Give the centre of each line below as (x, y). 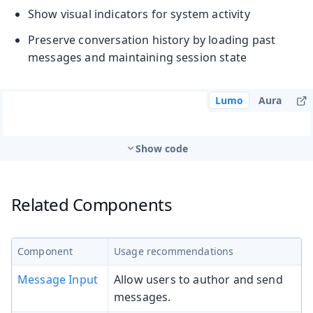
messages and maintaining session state (138, 58)
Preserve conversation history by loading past (152, 40)
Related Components (92, 205)
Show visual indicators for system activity (139, 14)
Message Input (58, 280)
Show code (161, 149)
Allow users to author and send (198, 280)
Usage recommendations (174, 252)
